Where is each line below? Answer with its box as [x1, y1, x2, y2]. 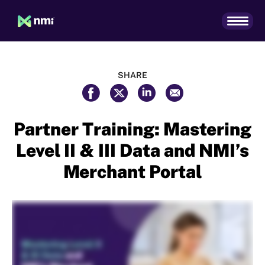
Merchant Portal [63, 160, 202, 182]
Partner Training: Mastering [14, 118, 251, 140]
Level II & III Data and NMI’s [16, 139, 249, 161]
